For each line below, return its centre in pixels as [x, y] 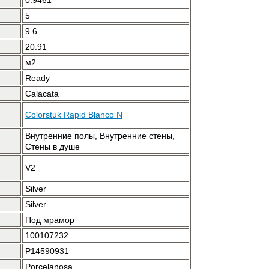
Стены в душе [53, 147]
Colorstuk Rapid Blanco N [74, 115]
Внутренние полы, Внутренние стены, [100, 136]
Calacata [42, 94]
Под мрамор [50, 220]
